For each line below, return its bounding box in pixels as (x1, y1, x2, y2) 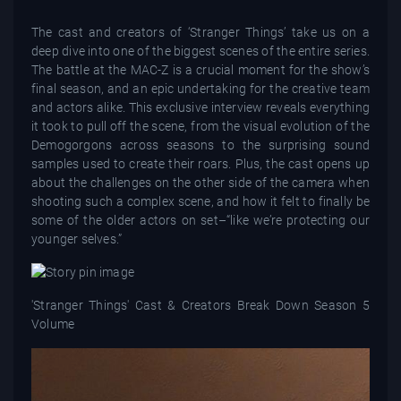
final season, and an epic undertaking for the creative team (31, 81, 370, 96)
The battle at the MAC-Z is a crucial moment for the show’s (31, 62, 370, 77)
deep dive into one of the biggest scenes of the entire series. (31, 43, 370, 58)
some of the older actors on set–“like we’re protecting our (31, 212, 370, 227)
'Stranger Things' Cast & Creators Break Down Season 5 (31, 298, 370, 313)
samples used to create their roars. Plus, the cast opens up (31, 156, 370, 171)
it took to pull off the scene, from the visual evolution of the (31, 118, 370, 133)
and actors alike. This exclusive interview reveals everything (31, 99, 370, 115)
